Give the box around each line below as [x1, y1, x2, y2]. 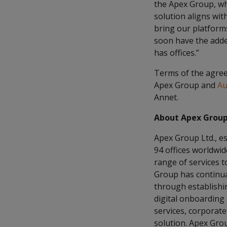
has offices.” [154, 47, 199, 58]
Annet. [154, 92, 178, 103]
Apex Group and [154, 80, 217, 91]
